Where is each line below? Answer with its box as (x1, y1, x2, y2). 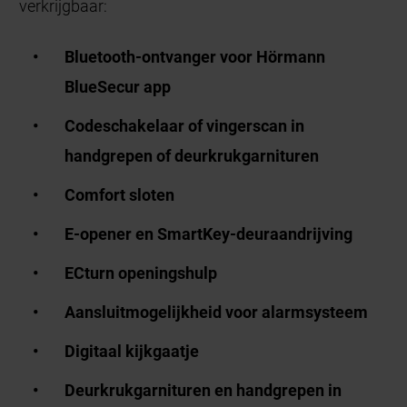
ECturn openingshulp (65, 263, 218, 283)
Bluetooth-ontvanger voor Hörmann (65, 46, 326, 66)
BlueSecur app (65, 76, 172, 96)
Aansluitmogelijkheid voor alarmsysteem (65, 302, 369, 322)
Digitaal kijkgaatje (65, 341, 200, 361)
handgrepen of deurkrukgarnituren (65, 145, 320, 165)
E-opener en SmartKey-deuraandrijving (65, 223, 353, 243)
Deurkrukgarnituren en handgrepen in (65, 380, 342, 400)
